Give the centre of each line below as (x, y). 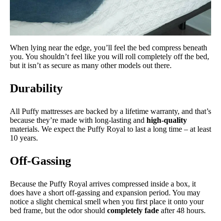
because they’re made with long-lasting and (78, 120)
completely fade (133, 210)
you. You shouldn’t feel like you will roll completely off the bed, (110, 56)
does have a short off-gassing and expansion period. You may (105, 192)
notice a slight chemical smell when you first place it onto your (107, 201)
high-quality (167, 120)
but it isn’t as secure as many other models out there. (91, 65)
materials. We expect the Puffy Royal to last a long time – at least (110, 129)
